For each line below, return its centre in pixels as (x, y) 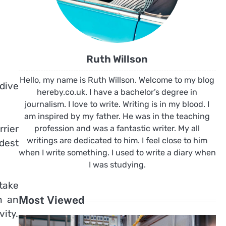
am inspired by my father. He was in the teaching (117, 116)
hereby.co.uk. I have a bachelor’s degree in (117, 92)
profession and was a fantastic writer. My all (117, 128)
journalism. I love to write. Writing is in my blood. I (117, 104)
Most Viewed (51, 200)
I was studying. (117, 165)
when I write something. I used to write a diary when (117, 153)
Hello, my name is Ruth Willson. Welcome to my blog (117, 80)
